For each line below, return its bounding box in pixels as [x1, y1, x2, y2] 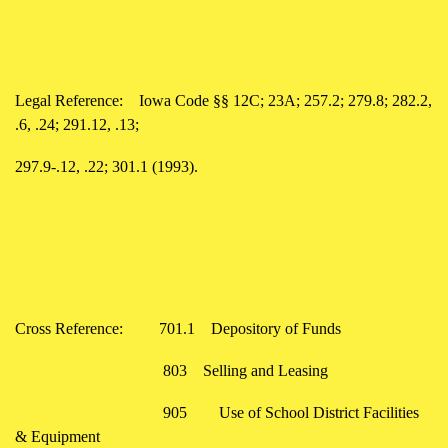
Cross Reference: [15, 319, 143, 337]
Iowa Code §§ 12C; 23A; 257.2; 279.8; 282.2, [139, 91, 432, 109]
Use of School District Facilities [219, 403, 419, 421]
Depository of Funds [211, 319, 341, 337]
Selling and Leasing [203, 361, 328, 379]
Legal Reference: [15, 91, 123, 109]
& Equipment [15, 427, 100, 445]
